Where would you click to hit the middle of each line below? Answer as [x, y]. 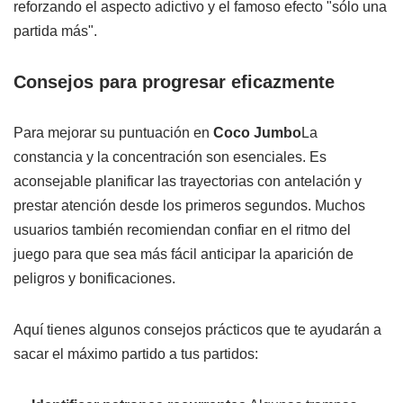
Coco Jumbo [257, 132]
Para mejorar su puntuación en [113, 132]
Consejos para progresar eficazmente [174, 81]
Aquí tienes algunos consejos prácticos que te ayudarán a [197, 329]
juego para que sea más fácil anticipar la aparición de [184, 254]
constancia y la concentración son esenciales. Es [170, 157]
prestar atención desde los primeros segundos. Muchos [189, 205]
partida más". [55, 31]
